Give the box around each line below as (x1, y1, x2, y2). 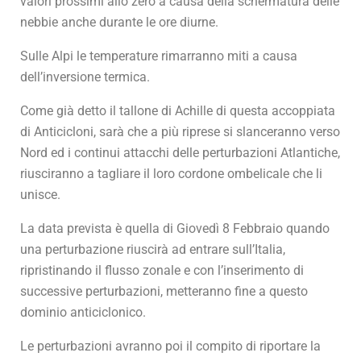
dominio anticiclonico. (20, 304, 146, 320)
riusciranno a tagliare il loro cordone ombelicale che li (20, 165, 322, 181)
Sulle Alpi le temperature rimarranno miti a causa (20, 48, 297, 64)
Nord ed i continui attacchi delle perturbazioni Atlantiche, (20, 144, 340, 160)
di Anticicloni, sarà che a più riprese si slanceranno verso (20, 123, 340, 139)
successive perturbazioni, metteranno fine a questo (20, 283, 308, 299)
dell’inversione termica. (20, 68, 150, 85)
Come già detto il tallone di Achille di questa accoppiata (20, 102, 335, 118)
